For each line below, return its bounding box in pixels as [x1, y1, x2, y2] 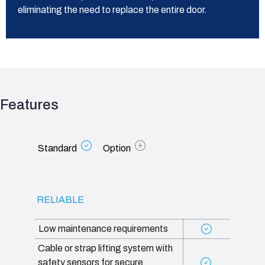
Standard [37, 143, 77, 153]
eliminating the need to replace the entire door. [18, 5, 207, 15]
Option [102, 143, 131, 153]
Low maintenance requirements [36, 224, 168, 234]
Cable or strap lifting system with [37, 243, 173, 253]
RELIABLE [36, 195, 84, 205]
